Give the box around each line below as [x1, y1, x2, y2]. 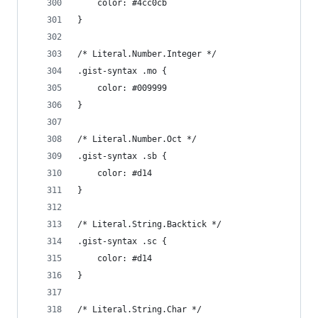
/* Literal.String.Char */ [77, 305, 202, 314]
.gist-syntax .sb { [77, 151, 167, 161]
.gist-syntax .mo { [77, 66, 167, 76]
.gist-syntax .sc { [77, 236, 167, 246]
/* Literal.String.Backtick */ [77, 219, 221, 229]
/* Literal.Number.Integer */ [77, 49, 216, 59]
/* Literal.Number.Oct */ [77, 134, 197, 144]
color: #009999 [97, 83, 167, 93]
